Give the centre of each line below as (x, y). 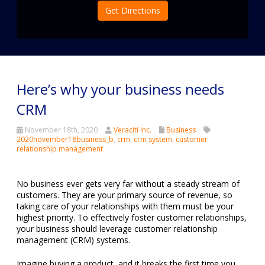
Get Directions (132, 10)
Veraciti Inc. (132, 130)
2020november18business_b (65, 139)
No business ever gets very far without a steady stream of (128, 183)
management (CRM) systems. (73, 240)
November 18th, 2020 (60, 130)
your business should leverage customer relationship (117, 228)
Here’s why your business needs (120, 89)
